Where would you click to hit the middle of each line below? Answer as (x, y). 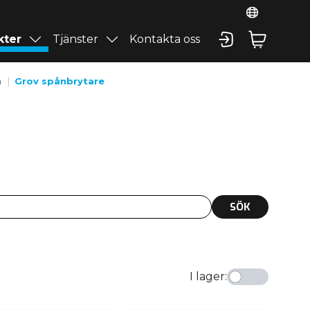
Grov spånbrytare (59, 81)
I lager (207, 277)
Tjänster (76, 39)
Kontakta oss (164, 39)
